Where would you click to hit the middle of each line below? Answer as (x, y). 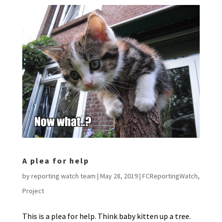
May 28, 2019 (119, 176)
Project (33, 191)
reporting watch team (63, 176)
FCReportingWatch (170, 176)
